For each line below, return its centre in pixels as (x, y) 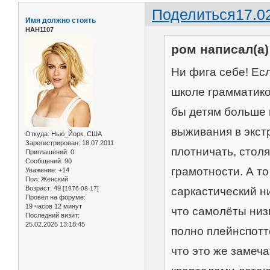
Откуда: (37, 133)
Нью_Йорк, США (76, 133)
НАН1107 (39, 29)
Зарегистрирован (52, 143)
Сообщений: (44, 161)
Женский (54, 179)
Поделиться (194, 14)
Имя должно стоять (61, 20)
